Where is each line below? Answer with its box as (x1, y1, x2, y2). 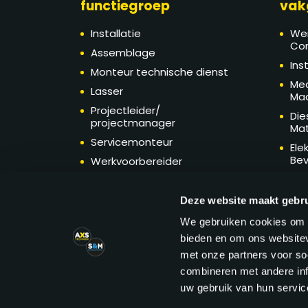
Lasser (91, 84, 124, 99)
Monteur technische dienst (91, 65, 229, 80)
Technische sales (91, 192, 179, 208)
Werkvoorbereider (91, 154, 183, 169)
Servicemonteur (91, 135, 173, 150)
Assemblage (91, 45, 156, 60)
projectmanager (91, 115, 176, 131)
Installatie (91, 26, 142, 41)
